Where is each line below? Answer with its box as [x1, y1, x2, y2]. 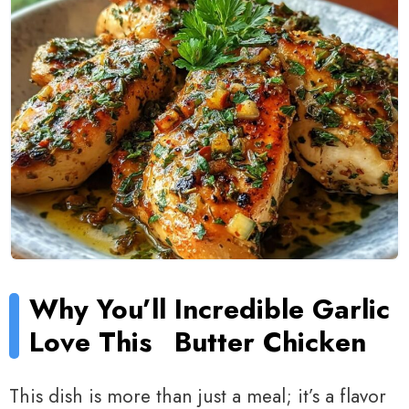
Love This [29, 322, 152, 362]
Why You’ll [29, 289, 167, 330]
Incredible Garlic [174, 289, 391, 330]
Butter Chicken [174, 322, 367, 362]
